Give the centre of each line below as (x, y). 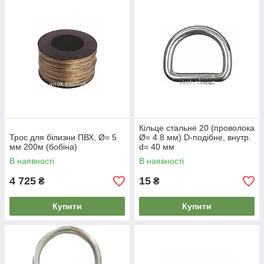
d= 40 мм (157, 147)
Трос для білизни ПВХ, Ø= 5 (63, 138)
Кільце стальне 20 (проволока (197, 128)
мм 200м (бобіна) (43, 147)
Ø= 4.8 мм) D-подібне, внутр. (195, 138)
